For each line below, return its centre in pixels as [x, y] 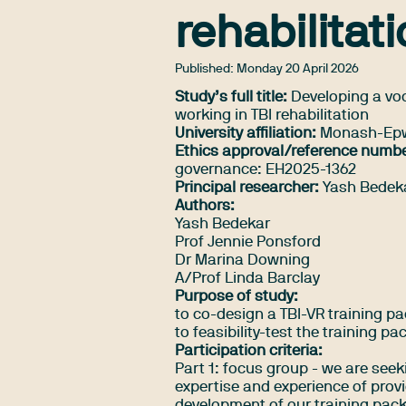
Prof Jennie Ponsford [248, 243]
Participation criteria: [249, 352]
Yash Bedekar [223, 225]
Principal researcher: [247, 188]
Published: [206, 69]
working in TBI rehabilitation [272, 116]
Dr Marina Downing [243, 261]
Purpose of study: [237, 297]
